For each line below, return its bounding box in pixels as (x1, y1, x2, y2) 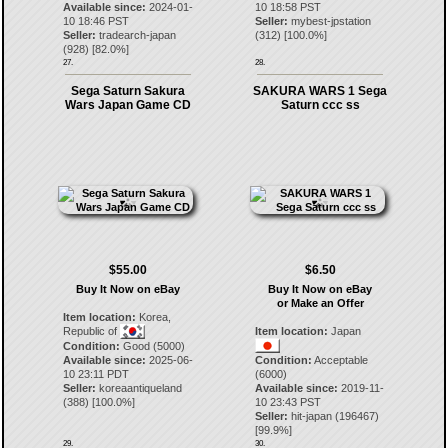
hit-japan (291, 410, 333, 422)
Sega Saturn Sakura (70, 84, 185, 98)
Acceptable (312, 354, 369, 366)
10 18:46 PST (62, 15, 129, 27)
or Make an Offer (276, 297, 364, 309)
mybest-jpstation (291, 15, 372, 27)
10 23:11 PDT (62, 368, 129, 380)
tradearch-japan (98, 29, 176, 41)
